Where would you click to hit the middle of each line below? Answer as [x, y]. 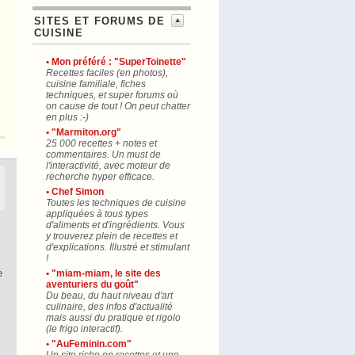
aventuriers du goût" [92, 284]
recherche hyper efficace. [100, 177]
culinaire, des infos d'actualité [109, 307]
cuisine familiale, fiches [96, 84]
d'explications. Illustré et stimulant [118, 247]
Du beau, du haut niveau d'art [109, 296]
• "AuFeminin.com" [89, 344]
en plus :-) [67, 117]
